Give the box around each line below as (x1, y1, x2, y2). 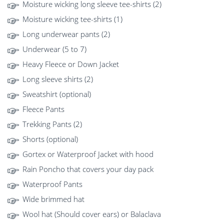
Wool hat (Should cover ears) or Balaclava (22, 209, 161, 219)
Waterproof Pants (22, 179, 82, 189)
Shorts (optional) (22, 134, 78, 144)
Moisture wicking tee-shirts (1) (22, 14, 122, 24)
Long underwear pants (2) (22, 29, 110, 39)
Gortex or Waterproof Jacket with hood (22, 149, 153, 159)
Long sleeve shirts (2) (22, 74, 93, 84)
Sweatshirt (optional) (22, 89, 91, 99)
